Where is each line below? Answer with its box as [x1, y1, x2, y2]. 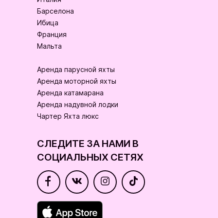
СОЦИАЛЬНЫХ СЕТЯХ [37, 151, 144, 164]
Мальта [37, 42, 62, 51]
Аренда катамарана [37, 89, 104, 97]
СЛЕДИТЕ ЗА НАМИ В [37, 138, 139, 151]
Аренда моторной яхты [37, 77, 116, 86]
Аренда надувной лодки [37, 100, 118, 109]
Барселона [37, 7, 74, 16]
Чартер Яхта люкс [37, 112, 99, 121]
